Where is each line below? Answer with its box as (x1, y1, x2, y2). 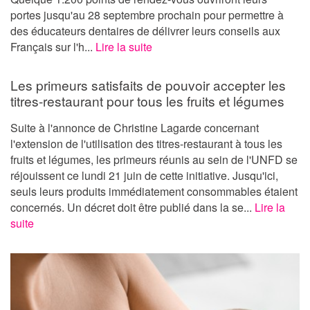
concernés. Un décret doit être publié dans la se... (10, 199, 255, 215)
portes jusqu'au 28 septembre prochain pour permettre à (10, 6, 284, 23)
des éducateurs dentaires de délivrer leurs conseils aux (10, 22, 280, 39)
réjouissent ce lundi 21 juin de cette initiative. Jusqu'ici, (10, 167, 278, 183)
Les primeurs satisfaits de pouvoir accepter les (10, 75, 286, 94)
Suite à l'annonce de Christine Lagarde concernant (10, 119, 259, 136)
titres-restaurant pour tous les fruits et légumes (10, 91, 284, 110)
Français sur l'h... (10, 38, 95, 55)
